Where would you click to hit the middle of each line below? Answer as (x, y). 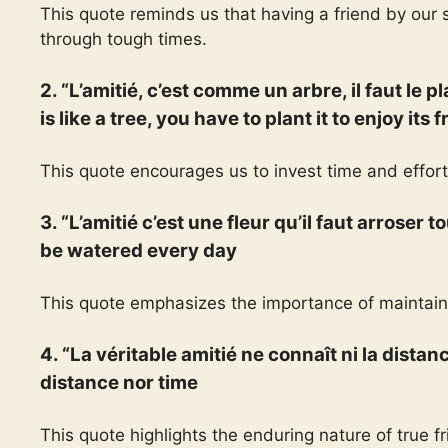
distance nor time (119, 382)
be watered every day (138, 250)
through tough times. (123, 38)
